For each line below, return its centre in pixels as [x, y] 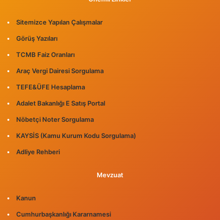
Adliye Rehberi [38, 152]
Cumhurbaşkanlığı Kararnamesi [64, 214]
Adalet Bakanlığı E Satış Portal [61, 103]
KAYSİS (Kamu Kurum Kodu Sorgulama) [76, 136]
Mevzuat [110, 175]
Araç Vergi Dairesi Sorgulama [60, 71]
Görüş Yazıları [37, 39]
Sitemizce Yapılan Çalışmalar [59, 22]
